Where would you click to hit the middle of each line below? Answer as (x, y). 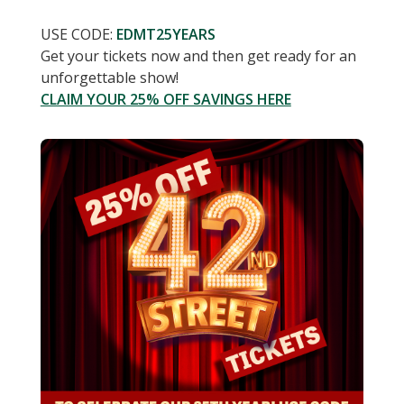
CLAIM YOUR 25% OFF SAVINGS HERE (165, 100)
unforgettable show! (109, 78)
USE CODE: (78, 35)
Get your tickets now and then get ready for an (198, 56)
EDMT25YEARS (165, 35)
